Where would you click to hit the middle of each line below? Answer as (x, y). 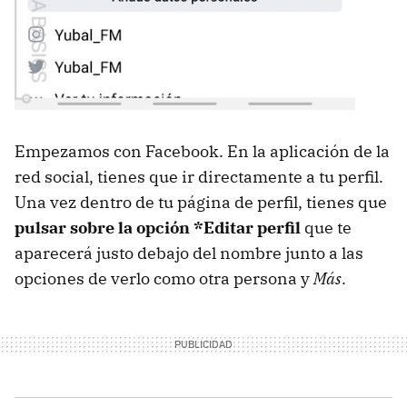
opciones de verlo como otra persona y (164, 278)
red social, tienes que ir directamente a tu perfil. (199, 176)
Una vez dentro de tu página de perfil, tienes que (201, 202)
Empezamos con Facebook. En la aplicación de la (202, 151)
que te (326, 227)
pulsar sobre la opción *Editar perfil (158, 227)
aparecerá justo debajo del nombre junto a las (189, 253)
